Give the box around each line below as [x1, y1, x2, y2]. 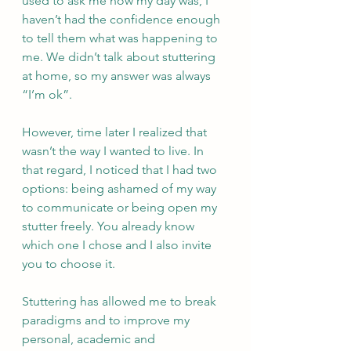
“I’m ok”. [22, 86, 75, 102]
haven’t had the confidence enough [22, 11, 223, 27]
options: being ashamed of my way [22, 180, 219, 196]
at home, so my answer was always [22, 67, 214, 83]
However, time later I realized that [22, 124, 210, 139]
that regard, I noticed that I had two [22, 161, 220, 177]
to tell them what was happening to [22, 30, 221, 45]
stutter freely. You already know [22, 218, 197, 233]
